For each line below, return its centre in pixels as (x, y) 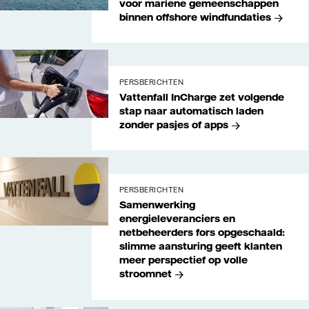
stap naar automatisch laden (191, 111)
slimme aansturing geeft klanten (200, 247)
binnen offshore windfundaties (195, 17)
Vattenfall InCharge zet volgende (201, 98)
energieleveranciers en (177, 219)
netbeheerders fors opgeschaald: (202, 233)
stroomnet (145, 274)
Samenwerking (157, 205)
